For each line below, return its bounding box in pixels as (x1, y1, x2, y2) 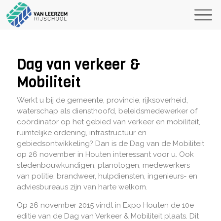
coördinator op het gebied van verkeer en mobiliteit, (16, 117, 200, 126)
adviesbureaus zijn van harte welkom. (16, 183, 147, 191)
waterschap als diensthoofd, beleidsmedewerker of (16, 107, 197, 115)
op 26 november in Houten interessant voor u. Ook (16, 150, 194, 159)
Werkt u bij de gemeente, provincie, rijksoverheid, (16, 96, 188, 105)
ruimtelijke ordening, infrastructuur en (16, 128, 147, 137)
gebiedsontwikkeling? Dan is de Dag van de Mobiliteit (16, 139, 204, 148)
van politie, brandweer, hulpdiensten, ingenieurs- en (16, 172, 197, 181)
